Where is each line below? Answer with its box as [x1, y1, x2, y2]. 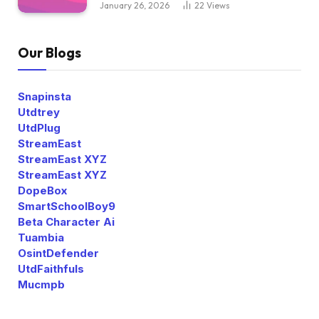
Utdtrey [18, 105, 60, 120]
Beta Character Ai [18, 215, 115, 229]
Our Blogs [18, 44, 81, 62]
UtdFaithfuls [18, 262, 84, 276]
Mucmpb [18, 278, 65, 292]
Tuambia [18, 231, 64, 245]
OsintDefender [18, 246, 99, 261]
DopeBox [18, 184, 67, 198]
